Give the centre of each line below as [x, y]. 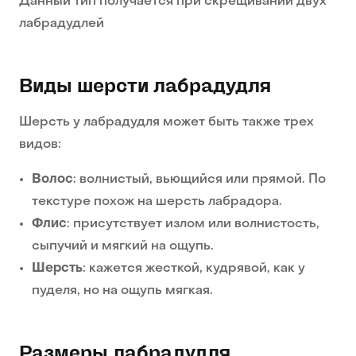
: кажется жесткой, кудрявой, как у [194, 269]
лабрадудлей [62, 24]
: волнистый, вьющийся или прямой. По [199, 180]
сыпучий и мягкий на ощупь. [123, 247]
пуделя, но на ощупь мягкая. [122, 291]
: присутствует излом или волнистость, [193, 224]
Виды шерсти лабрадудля [145, 86]
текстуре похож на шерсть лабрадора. [157, 202]
